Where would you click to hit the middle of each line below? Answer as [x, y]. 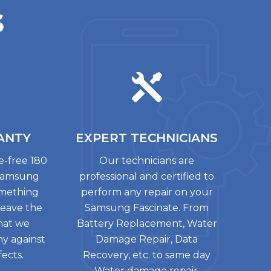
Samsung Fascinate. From [147, 208]
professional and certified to [147, 176]
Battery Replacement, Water [147, 224]
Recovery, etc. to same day [147, 255]
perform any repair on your [147, 192]
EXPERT [103, 138]
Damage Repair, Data [147, 239]
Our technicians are [147, 161]
